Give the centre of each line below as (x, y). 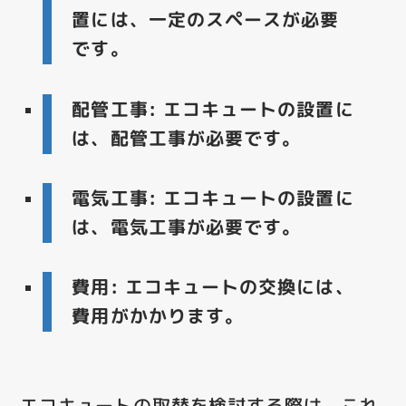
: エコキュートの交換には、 (232, 287)
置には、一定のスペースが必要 (206, 19)
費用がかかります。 (158, 316)
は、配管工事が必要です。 (187, 137)
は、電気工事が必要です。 (187, 226)
